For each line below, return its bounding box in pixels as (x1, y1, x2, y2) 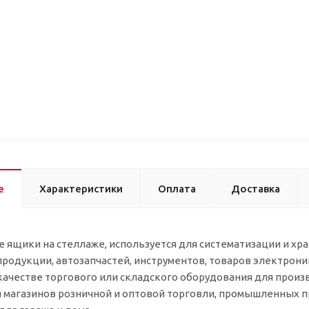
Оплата (158, 182, 196, 195)
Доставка (231, 182, 280, 195)
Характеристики (39, 182, 123, 195)
